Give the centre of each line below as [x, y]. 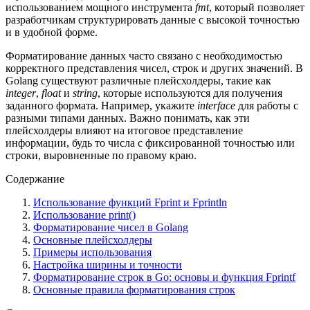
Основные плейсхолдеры [93, 239]
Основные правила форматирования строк [134, 289]
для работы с [267, 105]
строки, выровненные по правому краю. [101, 155]
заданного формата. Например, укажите [101, 105]
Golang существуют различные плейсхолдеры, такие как [138, 80]
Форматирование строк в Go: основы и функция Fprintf [164, 277]
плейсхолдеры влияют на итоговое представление [124, 130]
